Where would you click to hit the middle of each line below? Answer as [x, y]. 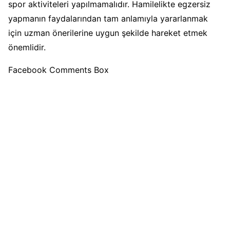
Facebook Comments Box [59, 70]
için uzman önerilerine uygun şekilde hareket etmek [108, 33]
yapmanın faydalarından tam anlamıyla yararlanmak [108, 19]
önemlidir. [27, 47]
